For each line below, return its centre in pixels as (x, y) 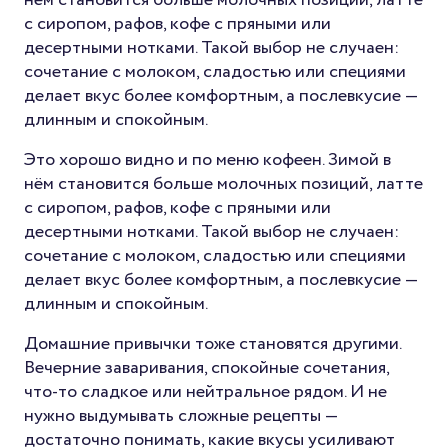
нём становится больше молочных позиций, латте (223, 183)
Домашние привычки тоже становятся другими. (212, 343)
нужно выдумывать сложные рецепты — (181, 415)
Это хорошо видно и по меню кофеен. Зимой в (207, 159)
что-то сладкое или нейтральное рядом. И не (205, 391)
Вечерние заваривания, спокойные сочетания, (206, 367)
